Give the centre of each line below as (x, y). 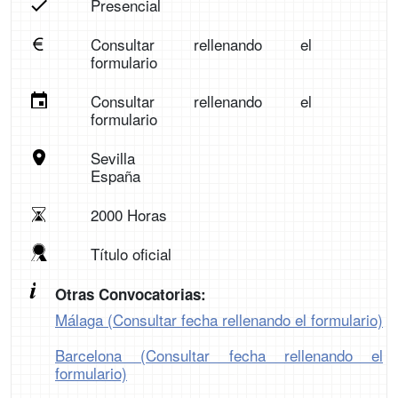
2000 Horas (128, 215)
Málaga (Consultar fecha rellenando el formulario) (219, 319)
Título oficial (131, 254)
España (115, 175)
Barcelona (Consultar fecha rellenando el (219, 355)
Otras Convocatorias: (131, 294)
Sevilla (112, 158)
